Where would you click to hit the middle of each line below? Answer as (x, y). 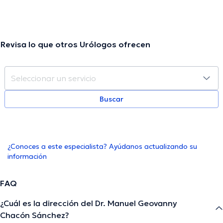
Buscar (111, 99)
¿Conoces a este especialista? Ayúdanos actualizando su (102, 147)
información (27, 157)
